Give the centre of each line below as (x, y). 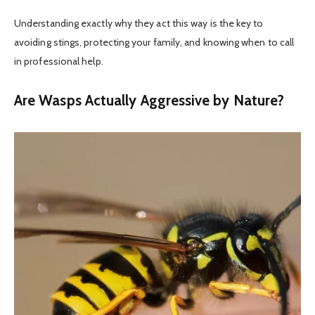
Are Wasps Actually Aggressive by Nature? (149, 100)
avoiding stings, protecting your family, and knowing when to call (154, 43)
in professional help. (59, 62)
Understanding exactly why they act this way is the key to (139, 24)
